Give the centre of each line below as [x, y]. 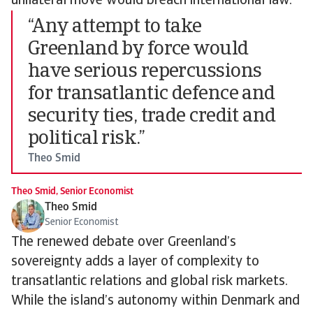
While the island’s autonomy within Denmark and [155, 301]
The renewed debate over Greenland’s [124, 242]
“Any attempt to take [115, 27]
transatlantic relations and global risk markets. [150, 282]
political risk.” [87, 139]
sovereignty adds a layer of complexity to [135, 262]
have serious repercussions [145, 72]
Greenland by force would [138, 50]
